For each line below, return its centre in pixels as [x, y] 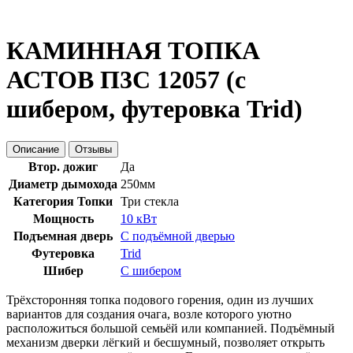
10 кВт [139, 218]
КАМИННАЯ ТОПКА [133, 51]
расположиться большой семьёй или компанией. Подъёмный [171, 328]
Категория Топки [63, 201]
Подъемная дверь [63, 236]
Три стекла [150, 201]
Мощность [63, 218]
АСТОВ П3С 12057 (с [126, 80]
